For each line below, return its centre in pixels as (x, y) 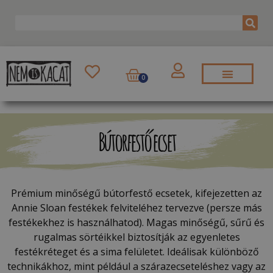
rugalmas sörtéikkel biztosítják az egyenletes (136, 237)
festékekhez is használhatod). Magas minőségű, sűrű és (136, 222)
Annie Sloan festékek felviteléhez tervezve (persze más (136, 207)
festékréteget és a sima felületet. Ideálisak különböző (136, 251)
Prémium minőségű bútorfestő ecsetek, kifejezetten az (136, 193)
